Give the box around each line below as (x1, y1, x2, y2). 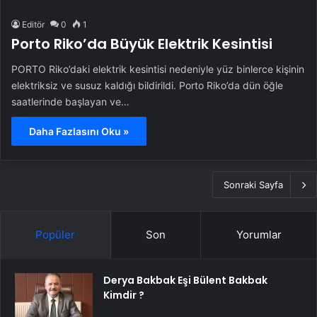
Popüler (35, 228, 76, 242)
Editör (22, 19, 45, 30)
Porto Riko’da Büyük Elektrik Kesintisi (11, 34, 272, 54)
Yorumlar (236, 228, 282, 242)
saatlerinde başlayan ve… (11, 96, 129, 108)
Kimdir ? (103, 288, 144, 303)
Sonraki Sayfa (224, 179, 283, 191)
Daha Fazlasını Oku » (29, 125, 129, 138)
